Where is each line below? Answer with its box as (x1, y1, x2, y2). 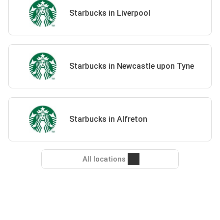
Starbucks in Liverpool (69, 8, 151, 18)
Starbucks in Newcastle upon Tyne (69, 61, 194, 71)
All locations (82, 155, 126, 164)
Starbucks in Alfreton (69, 114, 148, 124)
